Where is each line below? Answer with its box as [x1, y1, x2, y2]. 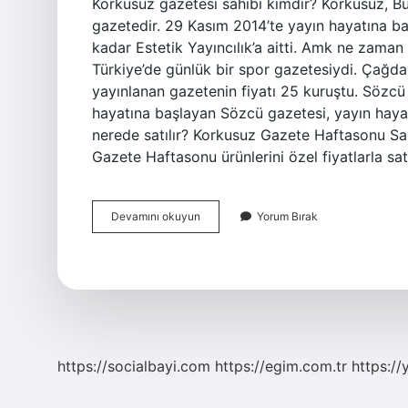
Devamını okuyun [111, 209, 200, 223]
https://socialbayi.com [57, 357, 210, 375]
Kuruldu [199, 274, 239, 288]
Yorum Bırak [257, 209, 318, 223]
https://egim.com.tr [215, 357, 347, 375]
